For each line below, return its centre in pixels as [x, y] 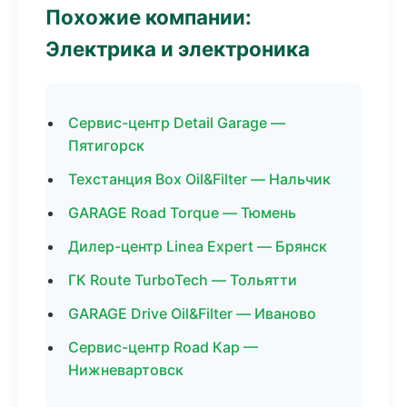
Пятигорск [106, 145]
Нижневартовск [126, 370]
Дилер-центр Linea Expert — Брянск [198, 246]
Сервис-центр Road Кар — [163, 347]
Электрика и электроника [178, 49]
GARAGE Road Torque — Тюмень [182, 213]
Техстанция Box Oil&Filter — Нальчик [199, 179]
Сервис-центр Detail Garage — [177, 123]
